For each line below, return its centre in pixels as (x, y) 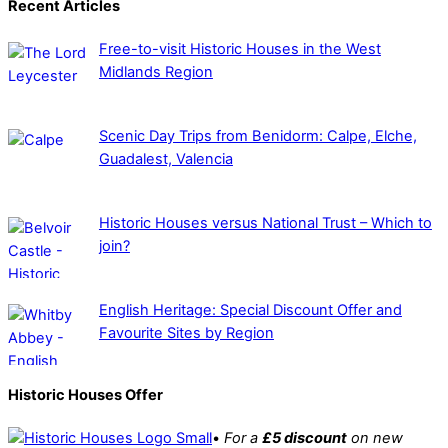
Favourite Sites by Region (186, 333)
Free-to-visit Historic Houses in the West (239, 48)
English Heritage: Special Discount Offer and (250, 310)
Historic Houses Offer (85, 395)
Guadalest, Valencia (165, 158)
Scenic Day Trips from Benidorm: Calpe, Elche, (257, 135)
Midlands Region (155, 71)
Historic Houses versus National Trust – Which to (265, 223)
